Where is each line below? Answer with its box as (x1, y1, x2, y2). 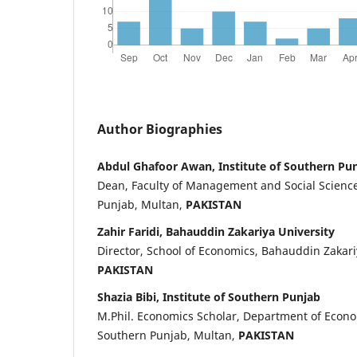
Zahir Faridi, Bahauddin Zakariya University (97, 223, 335, 239)
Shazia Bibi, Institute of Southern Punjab (97, 288, 320, 304)
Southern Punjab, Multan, (97, 327, 238, 343)
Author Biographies (97, 120, 222, 138)
